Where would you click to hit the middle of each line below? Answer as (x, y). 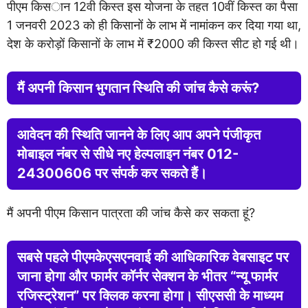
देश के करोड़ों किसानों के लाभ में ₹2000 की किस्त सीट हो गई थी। (153, 44)
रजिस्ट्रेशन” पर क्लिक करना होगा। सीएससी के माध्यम (150, 296)
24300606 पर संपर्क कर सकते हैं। (112, 173)
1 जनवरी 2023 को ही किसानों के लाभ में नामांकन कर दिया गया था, (154, 25)
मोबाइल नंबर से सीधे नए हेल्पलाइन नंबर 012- (128, 154)
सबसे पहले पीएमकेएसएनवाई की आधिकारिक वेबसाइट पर (153, 257)
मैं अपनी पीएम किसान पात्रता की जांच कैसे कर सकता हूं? (131, 213)
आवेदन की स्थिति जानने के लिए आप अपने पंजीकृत (139, 135)
